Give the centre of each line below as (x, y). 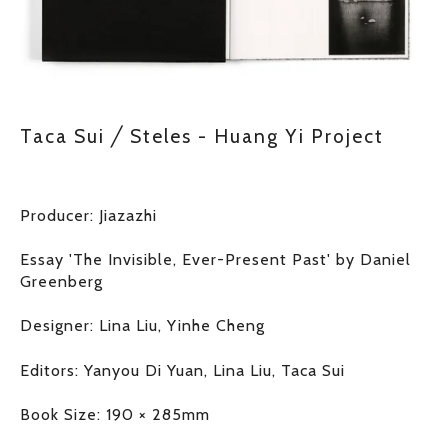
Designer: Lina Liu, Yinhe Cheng (142, 326)
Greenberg (61, 281)
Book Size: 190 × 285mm (115, 415)
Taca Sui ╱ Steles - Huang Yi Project (202, 135)
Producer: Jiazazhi (88, 215)
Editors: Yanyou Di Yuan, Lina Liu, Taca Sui (182, 370)
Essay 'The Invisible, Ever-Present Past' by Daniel (215, 259)
